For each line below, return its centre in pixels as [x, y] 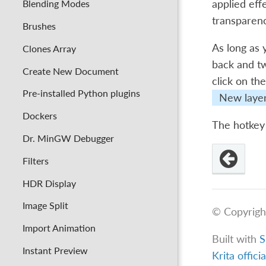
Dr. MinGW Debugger [69, 138]
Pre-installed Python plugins [82, 93]
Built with [235, 239]
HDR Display [50, 183]
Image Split [46, 205]
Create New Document [71, 71]
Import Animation [59, 228]
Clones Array [50, 48]
